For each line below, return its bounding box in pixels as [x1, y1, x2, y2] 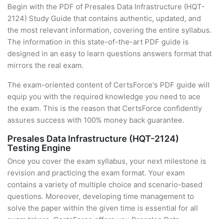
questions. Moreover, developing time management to [7, 192, 194, 201]
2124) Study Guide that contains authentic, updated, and [7, 14, 201, 23]
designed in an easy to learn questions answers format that [7, 49, 212, 58]
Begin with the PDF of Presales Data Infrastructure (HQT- [7, 2, 205, 11]
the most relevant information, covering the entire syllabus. [7, 25, 212, 35]
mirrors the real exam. [7, 61, 84, 70]
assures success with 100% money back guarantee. [7, 115, 184, 125]
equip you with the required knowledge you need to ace [7, 92, 200, 101]
